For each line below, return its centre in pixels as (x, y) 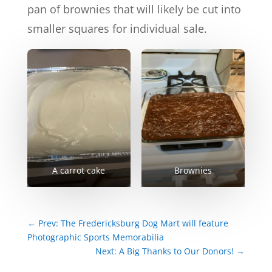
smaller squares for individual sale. (117, 29)
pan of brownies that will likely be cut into (134, 9)
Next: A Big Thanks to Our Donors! (166, 251)
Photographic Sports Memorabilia (95, 237)
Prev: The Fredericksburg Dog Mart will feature (133, 223)
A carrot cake (79, 171)
